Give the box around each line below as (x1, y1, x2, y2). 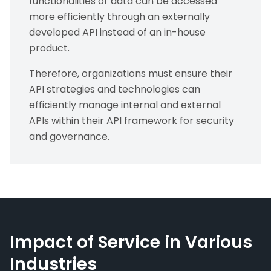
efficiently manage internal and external (29, 98, 221, 112)
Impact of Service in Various (10, 230, 252, 254)
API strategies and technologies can (29, 82, 200, 96)
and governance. (29, 129, 109, 143)
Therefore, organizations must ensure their (29, 67, 232, 80)
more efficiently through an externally (29, 10, 210, 24)
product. (29, 41, 70, 55)
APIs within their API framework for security (29, 114, 234, 128)
